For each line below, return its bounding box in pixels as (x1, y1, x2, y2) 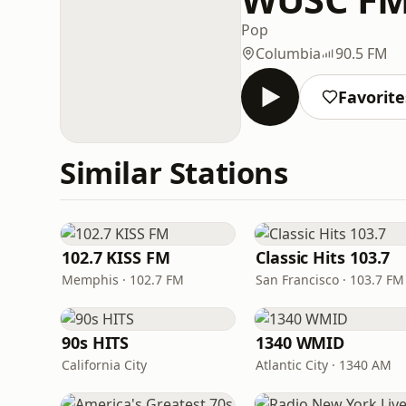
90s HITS (62, 332, 130, 353)
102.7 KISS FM (62, 246, 170, 268)
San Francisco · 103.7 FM (256, 271, 404, 288)
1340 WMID (256, 332, 345, 353)
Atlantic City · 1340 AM (256, 356, 391, 373)
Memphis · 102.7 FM (62, 271, 184, 288)
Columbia (256, 43, 321, 63)
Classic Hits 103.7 (256, 246, 391, 268)
